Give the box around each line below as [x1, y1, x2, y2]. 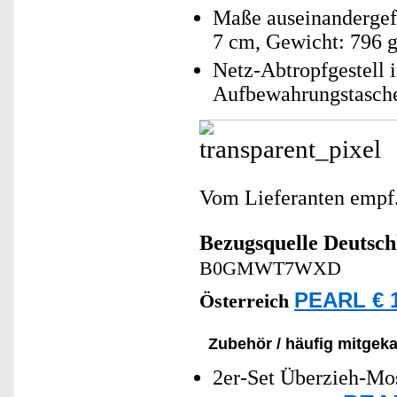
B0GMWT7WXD [199, 258, 341, 279]
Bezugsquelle [199, 231, 318, 254]
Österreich [199, 291, 294, 312]
